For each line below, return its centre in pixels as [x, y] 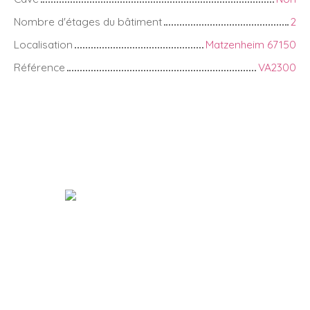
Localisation [43, 44]
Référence [39, 67]
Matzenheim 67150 [251, 44]
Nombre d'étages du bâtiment [88, 21]
